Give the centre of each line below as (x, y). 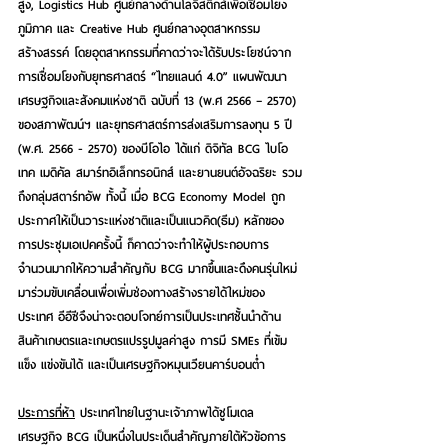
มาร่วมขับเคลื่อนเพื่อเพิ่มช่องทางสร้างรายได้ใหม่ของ (141, 292)
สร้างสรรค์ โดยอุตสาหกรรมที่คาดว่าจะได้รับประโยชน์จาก (154, 52)
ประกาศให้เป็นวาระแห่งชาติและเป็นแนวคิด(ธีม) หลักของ (151, 220)
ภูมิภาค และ (49, 28)
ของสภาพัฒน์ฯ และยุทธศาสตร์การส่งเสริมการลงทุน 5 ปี (157, 124)
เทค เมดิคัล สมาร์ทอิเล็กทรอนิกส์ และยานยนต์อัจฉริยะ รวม (160, 172)
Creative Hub (114, 28)
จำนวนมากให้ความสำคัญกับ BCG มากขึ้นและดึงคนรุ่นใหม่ (157, 268)
